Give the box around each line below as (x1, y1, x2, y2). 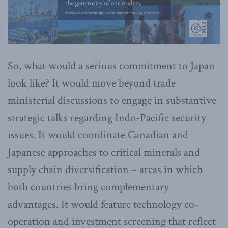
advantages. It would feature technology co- (8, 197, 198, 212)
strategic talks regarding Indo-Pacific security (8, 110, 206, 126)
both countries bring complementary (8, 180, 169, 195)
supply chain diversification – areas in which (8, 162, 203, 178)
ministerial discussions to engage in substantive (8, 93, 216, 108)
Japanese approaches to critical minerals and (8, 145, 200, 160)
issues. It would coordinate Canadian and (8, 128, 188, 143)
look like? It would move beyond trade (8, 76, 176, 91)
